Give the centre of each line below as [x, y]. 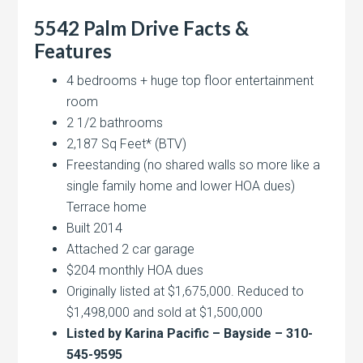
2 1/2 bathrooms [115, 123]
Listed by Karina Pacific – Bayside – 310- [190, 334]
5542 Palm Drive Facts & [142, 28]
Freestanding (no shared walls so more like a [194, 165]
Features [73, 51]
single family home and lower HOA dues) [181, 186]
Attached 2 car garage [131, 250]
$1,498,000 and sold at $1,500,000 [165, 313]
